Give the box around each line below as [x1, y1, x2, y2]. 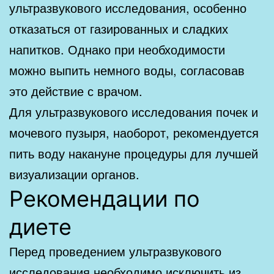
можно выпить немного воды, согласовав [9, 61, 245, 79]
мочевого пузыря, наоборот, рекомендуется [9, 123, 259, 141]
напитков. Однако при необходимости [9, 40, 225, 58]
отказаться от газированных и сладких [9, 19, 228, 37]
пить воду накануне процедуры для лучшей [9, 144, 258, 162]
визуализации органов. [9, 165, 139, 183]
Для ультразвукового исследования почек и [9, 102, 258, 120]
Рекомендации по [9, 185, 199, 212]
